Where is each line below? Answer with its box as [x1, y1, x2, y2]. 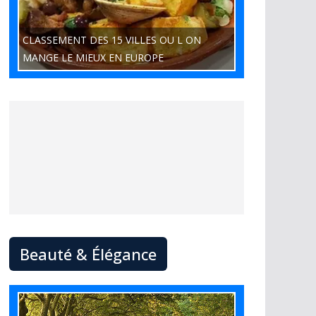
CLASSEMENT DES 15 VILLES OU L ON [23, 33, 201, 47]
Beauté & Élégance [20, 243, 157, 265]
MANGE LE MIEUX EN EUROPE [23, 51, 164, 64]
